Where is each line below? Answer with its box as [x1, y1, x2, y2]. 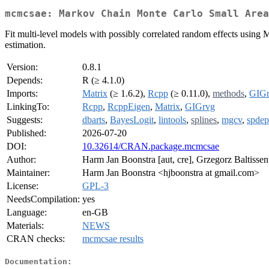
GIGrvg [185, 101, 215, 112]
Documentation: [5, 256, 72, 266]
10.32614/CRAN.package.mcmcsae [82, 141, 219, 152]
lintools [159, 115, 186, 125]
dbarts [82, 115, 105, 125]
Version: [7, 62, 38, 73]
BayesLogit [110, 115, 154, 125]
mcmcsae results [82, 234, 144, 244]
